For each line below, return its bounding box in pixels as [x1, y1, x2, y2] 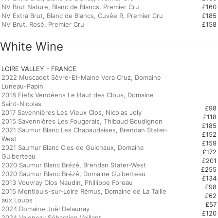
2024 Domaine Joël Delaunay [1, 205, 90, 213]
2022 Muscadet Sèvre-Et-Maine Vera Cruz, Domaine [1, 73, 161, 81]
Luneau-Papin [1, 82, 43, 90]
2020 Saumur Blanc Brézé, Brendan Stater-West [1, 161, 146, 169]
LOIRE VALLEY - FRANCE [1, 65, 76, 73]
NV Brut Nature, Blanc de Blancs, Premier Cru [1, 3, 139, 11]
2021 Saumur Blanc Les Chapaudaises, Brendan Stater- [1, 126, 168, 134]
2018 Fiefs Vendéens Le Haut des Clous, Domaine [1, 91, 154, 99]
